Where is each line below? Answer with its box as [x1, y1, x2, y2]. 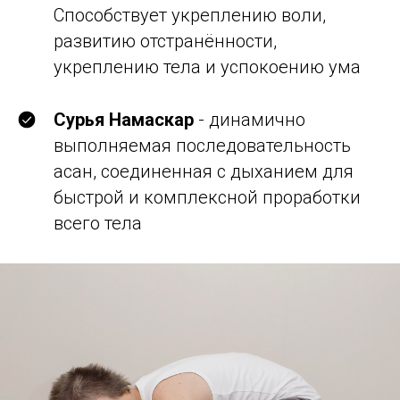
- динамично [194, 109, 305, 130]
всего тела [54, 212, 142, 234]
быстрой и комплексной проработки [54, 187, 361, 208]
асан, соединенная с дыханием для [54, 161, 354, 182]
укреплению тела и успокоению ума [54, 56, 361, 78]
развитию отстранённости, [54, 30, 277, 52]
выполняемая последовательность [54, 135, 351, 156]
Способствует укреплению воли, [54, 4, 326, 26]
